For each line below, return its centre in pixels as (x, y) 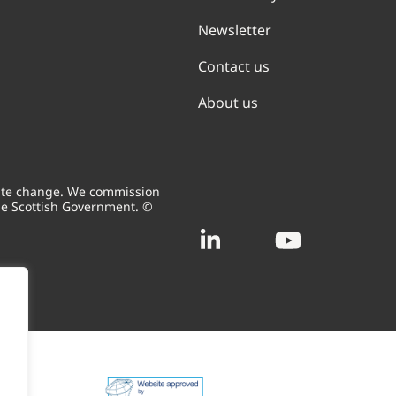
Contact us (234, 66)
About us (228, 103)
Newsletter (235, 30)
